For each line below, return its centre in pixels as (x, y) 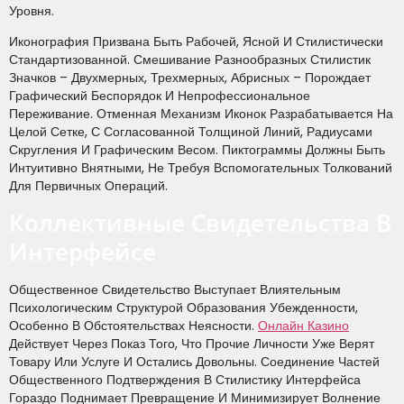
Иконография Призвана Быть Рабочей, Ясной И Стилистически (196, 42)
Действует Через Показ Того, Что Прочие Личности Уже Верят (192, 343)
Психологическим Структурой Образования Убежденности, (184, 307)
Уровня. (32, 11)
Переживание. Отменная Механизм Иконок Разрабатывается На (201, 114)
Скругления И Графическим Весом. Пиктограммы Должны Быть (197, 150)
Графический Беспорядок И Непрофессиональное (160, 96)
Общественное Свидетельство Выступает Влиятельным (175, 289)
